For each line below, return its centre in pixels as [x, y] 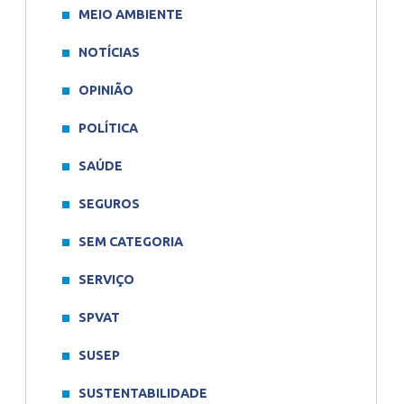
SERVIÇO [106, 280]
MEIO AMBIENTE [131, 14]
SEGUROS [109, 204]
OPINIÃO [106, 90]
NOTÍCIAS [109, 52]
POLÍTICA [108, 128]
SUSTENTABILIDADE [143, 393]
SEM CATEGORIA [131, 242]
